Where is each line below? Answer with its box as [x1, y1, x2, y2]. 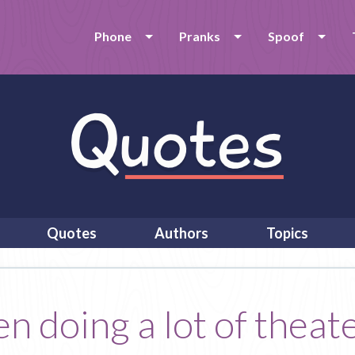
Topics [266, 224, 308, 242]
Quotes [47, 224, 97, 242]
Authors [155, 224, 208, 242]
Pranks [179, 29, 220, 44]
